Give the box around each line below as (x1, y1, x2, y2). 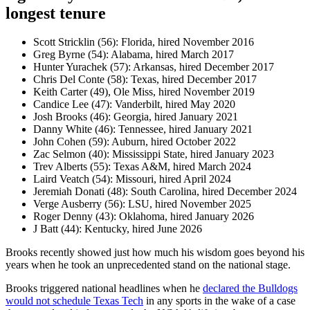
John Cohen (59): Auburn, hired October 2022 (33, 136, 236, 148)
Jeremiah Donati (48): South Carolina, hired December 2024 (33, 185, 297, 198)
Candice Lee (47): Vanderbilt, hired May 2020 (33, 98, 235, 111)
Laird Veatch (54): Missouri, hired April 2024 (33, 173, 231, 185)
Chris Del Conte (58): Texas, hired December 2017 (33, 73, 257, 86)
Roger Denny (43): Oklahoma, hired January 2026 (33, 210, 254, 223)
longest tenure (6, 3, 106, 22)
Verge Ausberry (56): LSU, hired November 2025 (33, 198, 251, 210)
